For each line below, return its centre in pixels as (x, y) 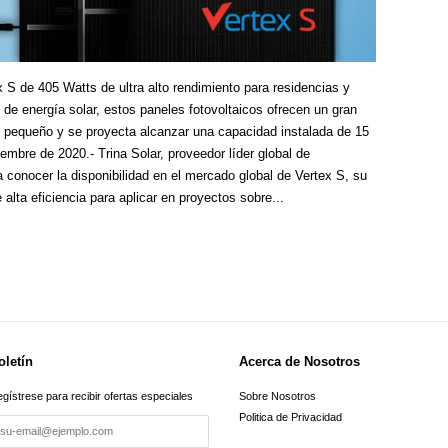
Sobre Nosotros (277, 395)
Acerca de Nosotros (299, 361)
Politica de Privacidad (290, 416)
